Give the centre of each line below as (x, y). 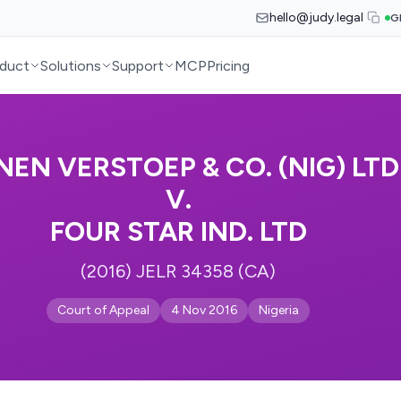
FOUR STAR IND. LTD (178, 231)
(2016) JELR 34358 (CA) (178, 271)
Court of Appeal (103, 310)
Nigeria (279, 310)
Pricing (229, 65)
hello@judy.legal (316, 17)
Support (138, 65)
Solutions (71, 65)
